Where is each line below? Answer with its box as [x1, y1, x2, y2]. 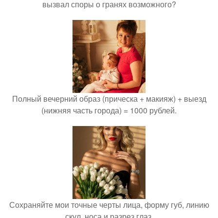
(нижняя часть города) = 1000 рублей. [41, 105, 177, 116]
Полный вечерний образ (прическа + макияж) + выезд [12, 93, 206, 104]
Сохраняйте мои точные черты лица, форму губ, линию [9, 199, 209, 210]
